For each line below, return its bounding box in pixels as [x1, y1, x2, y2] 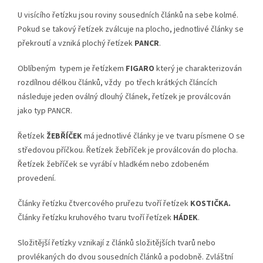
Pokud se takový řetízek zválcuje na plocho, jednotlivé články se [18, 23, 244, 36]
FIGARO [126, 63, 154, 75]
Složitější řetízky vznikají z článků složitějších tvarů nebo [18, 237, 215, 249]
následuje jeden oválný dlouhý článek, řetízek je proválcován [18, 91, 231, 103]
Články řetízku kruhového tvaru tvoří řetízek [18, 212, 173, 224]
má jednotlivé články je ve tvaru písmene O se [82, 130, 245, 143]
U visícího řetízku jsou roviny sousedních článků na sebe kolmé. [18, 9, 238, 22]
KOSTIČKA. [190, 198, 232, 210]
